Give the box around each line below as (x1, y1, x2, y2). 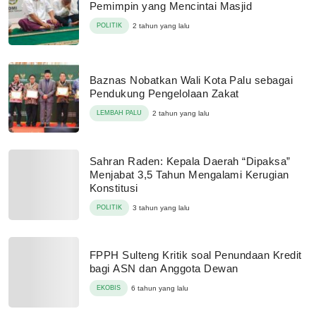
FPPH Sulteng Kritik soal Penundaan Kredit (90, 249, 302, 261)
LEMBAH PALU (97, 109, 142, 116)
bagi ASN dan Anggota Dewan (90, 262, 238, 274)
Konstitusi (90, 181, 138, 194)
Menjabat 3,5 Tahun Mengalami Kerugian (90, 168, 289, 181)
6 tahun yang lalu (131, 284, 188, 292)
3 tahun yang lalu (133, 203, 190, 212)
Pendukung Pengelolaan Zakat (90, 87, 239, 99)
